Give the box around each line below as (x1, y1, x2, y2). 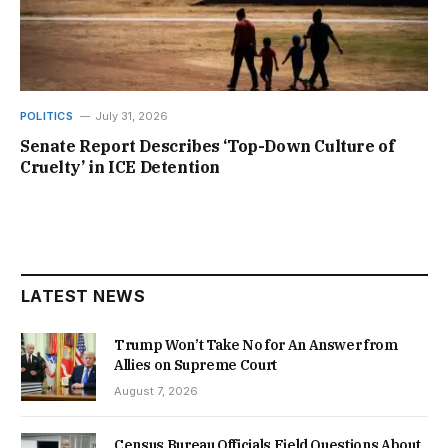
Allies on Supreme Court (114, 355, 277, 374)
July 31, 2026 (94, 108, 168, 123)
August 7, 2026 (114, 383, 198, 398)
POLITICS (20, 108, 73, 123)
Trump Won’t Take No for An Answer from (114, 335, 398, 354)
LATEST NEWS (21, 285, 146, 306)
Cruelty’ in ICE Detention (20, 156, 221, 177)
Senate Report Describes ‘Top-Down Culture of (20, 135, 395, 156)
